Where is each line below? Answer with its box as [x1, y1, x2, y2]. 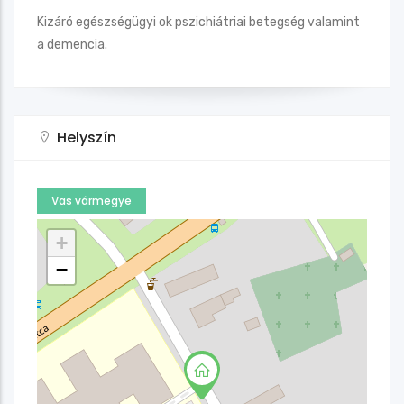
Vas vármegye [51, 192, 132, 208]
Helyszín [57, 126, 116, 148]
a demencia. [37, 36, 107, 52]
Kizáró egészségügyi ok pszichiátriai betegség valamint [37, 14, 360, 30]
